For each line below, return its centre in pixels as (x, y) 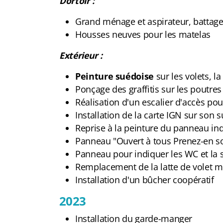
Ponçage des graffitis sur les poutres (148, 89)
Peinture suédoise (115, 76)
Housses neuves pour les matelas (143, 34)
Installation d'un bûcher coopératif (146, 179)
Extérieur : (81, 55)
